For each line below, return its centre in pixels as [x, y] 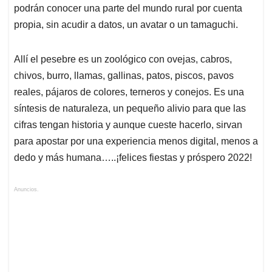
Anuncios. [26, 190]
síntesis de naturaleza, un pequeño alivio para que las [130, 109]
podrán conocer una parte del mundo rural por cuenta [128, 8]
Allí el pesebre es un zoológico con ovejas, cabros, [123, 59]
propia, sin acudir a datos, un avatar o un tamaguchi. [126, 25]
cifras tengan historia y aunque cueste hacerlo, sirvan [128, 125]
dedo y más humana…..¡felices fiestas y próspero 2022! [133, 158]
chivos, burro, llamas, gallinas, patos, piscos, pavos [124, 76]
